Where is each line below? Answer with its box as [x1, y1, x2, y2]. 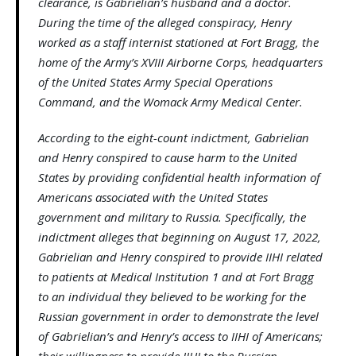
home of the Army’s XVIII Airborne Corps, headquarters [38, 54, 323, 71]
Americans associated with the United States [38, 189, 268, 206]
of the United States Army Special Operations [38, 74, 273, 91]
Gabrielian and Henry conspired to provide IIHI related [38, 249, 323, 265]
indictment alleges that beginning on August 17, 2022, [38, 229, 321, 246]
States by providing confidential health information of [38, 169, 320, 186]
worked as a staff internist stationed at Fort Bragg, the [38, 34, 319, 51]
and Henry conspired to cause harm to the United [38, 149, 297, 166]
